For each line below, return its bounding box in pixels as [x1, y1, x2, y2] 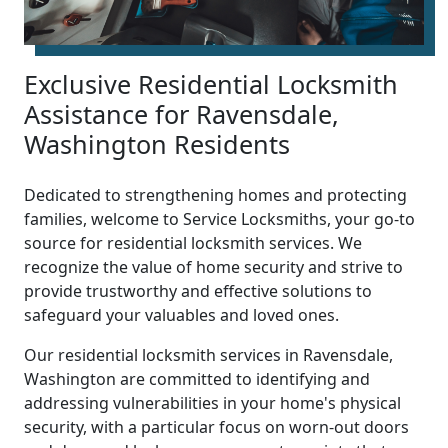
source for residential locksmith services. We [24, 232, 362, 255]
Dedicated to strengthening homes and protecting [24, 184, 407, 207]
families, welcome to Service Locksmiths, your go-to [24, 208, 415, 231]
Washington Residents [24, 127, 290, 162]
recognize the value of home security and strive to [24, 256, 403, 279]
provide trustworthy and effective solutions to [24, 280, 372, 303]
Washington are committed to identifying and [24, 368, 370, 391]
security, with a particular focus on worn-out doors [24, 416, 409, 439]
